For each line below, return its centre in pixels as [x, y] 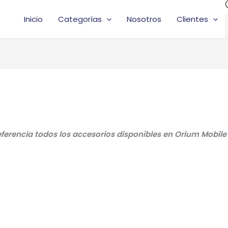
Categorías [80, 19]
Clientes [192, 19]
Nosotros [144, 19]
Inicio [33, 19]
